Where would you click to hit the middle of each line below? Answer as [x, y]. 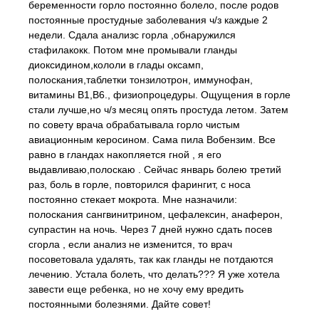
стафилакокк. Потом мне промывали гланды [133, 50]
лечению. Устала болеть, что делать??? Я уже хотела [154, 274]
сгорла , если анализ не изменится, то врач [130, 244]
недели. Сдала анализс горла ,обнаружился [132, 35]
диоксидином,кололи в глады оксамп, [116, 65]
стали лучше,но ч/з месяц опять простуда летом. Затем [158, 110]
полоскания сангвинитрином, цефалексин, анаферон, [156, 214]
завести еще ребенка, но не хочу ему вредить [136, 289]
